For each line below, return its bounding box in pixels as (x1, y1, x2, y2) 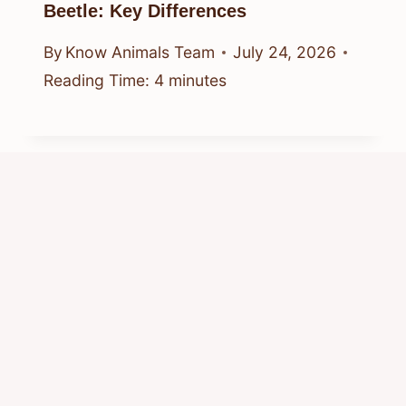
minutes (169, 71, 227, 91)
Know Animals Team (65, 43, 216, 63)
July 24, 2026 (233, 43, 337, 63)
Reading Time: (43, 71, 150, 91)
